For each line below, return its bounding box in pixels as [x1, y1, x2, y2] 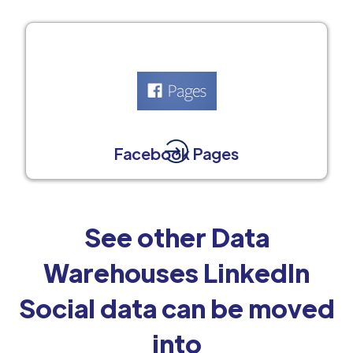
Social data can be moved [18, 291, 335, 324]
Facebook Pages [114, 143, 239, 163]
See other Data [84, 220, 269, 253]
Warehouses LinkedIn [43, 255, 310, 288]
